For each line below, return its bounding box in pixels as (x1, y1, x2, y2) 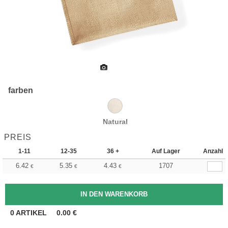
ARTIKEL (14, 209, 49, 217)
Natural (102, 118, 128, 126)
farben (8, 86, 34, 95)
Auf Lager (152, 148, 180, 155)
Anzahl (203, 148, 223, 155)
